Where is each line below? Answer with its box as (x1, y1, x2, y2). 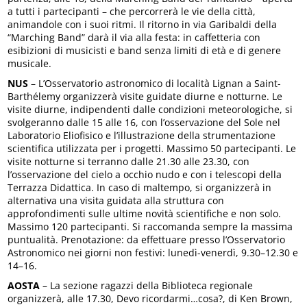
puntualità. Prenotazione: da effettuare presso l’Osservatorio (8, 233, 286, 247)
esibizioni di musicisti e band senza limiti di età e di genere (8, 44, 282, 58)
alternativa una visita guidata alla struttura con (8, 194, 225, 208)
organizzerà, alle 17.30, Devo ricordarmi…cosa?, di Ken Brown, (8, 292, 293, 306)
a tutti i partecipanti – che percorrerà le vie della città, (8, 5, 256, 19)
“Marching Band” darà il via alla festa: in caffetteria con (8, 31, 261, 45)
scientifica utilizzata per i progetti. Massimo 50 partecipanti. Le (8, 142, 297, 156)
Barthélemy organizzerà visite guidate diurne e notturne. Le (8, 90, 283, 103)
